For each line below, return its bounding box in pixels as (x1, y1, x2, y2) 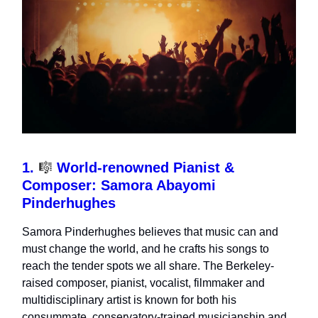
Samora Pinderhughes (22, 226, 136, 238)
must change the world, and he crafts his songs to (22, 243, 269, 256)
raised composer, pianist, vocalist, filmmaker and (22, 277, 265, 290)
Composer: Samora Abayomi (22, 177, 216, 194)
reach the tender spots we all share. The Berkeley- (22, 260, 274, 273)
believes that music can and (136, 226, 278, 238)
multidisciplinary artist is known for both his (22, 294, 236, 307)
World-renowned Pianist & (53, 160, 234, 176)
